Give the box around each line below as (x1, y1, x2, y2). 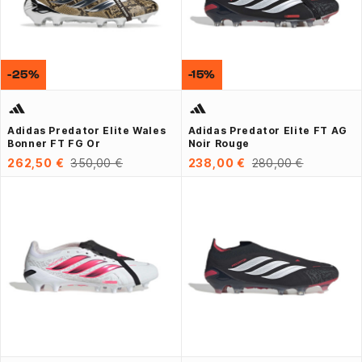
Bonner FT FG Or (7, 137, 101, 149)
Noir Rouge (187, 137, 250, 149)
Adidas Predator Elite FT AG (187, 124, 347, 137)
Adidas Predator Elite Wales (7, 124, 166, 137)
